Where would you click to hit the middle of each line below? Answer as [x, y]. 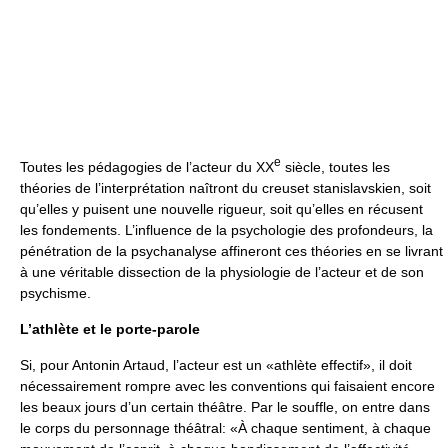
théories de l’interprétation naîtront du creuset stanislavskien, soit [225, 187]
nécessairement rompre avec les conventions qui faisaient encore [227, 385]
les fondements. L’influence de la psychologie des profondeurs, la [226, 229]
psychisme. [55, 292]
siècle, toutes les [335, 166]
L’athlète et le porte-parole [110, 328]
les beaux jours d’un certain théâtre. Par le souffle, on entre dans [225, 406]
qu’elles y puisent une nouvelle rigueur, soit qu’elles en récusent [221, 208]
